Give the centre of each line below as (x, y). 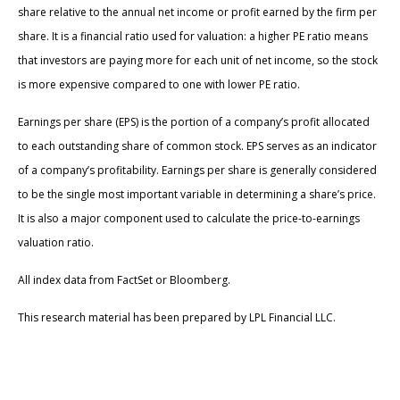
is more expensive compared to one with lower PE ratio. (159, 85)
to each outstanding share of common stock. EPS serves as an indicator (197, 146)
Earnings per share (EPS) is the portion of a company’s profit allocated (194, 122)
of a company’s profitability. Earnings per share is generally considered (197, 171)
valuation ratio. (56, 243)
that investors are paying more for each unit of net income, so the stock (198, 61)
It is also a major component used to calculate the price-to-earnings (189, 219)
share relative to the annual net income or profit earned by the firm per (197, 12)
